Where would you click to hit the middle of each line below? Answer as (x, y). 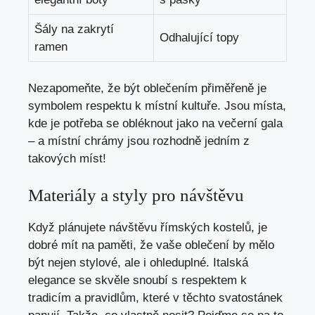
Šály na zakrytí (74, 29)
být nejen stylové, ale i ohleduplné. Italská (138, 262)
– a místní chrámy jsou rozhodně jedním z (139, 141)
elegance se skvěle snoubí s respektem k (137, 280)
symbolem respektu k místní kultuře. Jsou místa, (157, 106)
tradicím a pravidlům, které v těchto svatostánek (155, 297)
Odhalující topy (199, 37)
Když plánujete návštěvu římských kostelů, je (148, 227)
